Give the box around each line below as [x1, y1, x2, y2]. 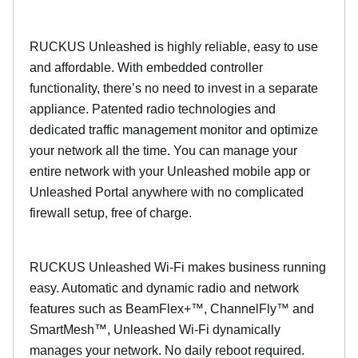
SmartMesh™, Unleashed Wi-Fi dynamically [30, 323, 280, 336]
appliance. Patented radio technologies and [30, 102, 276, 116]
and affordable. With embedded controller [30, 61, 263, 74]
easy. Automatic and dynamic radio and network [30, 281, 299, 295]
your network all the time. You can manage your [30, 144, 297, 157]
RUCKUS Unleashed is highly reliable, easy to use [30, 40, 318, 54]
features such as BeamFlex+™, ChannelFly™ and [30, 302, 314, 316]
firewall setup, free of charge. [30, 206, 192, 220]
